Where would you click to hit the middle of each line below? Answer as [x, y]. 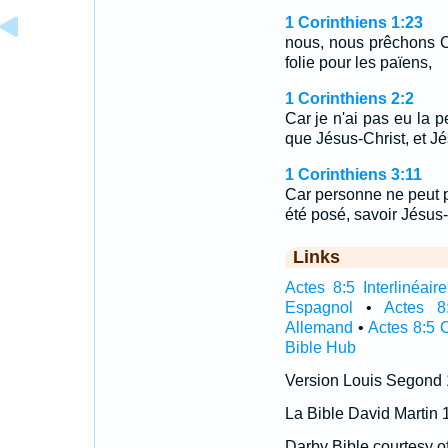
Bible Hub [320, 347]
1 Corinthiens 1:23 [353, 22]
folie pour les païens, [358, 62]
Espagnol [318, 307]
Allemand [318, 327]
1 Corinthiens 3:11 [353, 174]
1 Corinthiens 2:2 [349, 98]
